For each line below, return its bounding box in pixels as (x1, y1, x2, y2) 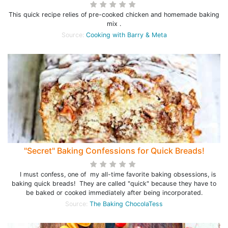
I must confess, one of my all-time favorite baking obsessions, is (12, 170, 216, 178)
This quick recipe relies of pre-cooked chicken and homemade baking (9, 11, 219, 18)
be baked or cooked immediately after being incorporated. (25, 189, 203, 196)
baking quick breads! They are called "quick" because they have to (12, 180, 216, 187)
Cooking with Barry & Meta (85, 31, 167, 39)
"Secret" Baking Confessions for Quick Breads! (23, 146, 205, 156)
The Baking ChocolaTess (90, 200, 163, 208)
